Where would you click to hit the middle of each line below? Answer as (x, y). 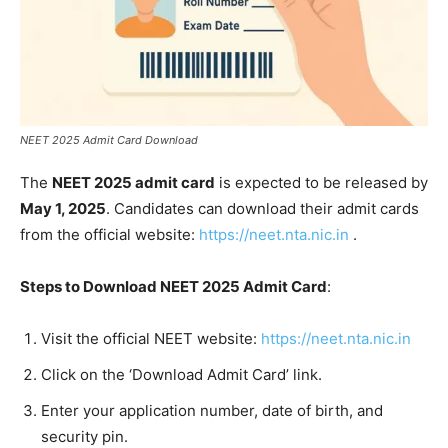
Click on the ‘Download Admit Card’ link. (181, 374)
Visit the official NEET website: (151, 338)
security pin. (84, 436)
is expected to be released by (321, 182)
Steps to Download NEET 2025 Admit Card (173, 286)
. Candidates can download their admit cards (262, 208)
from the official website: (109, 234)
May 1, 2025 (63, 208)
